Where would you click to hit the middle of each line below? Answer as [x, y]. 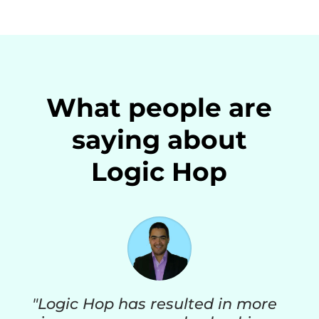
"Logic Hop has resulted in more [154, 304]
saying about [159, 140]
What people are [159, 108]
